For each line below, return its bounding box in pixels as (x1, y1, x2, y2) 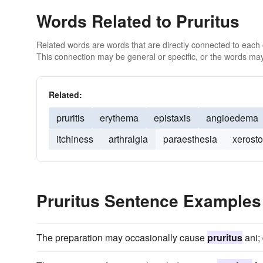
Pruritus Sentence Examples (36, 188, 261, 213)
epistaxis (154, 111, 191, 124)
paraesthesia (163, 132, 217, 146)
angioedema (206, 111, 258, 124)
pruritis (56, 111, 85, 124)
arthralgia (109, 132, 148, 146)
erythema (100, 111, 139, 124)
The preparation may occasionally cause (36, 231, 207, 244)
